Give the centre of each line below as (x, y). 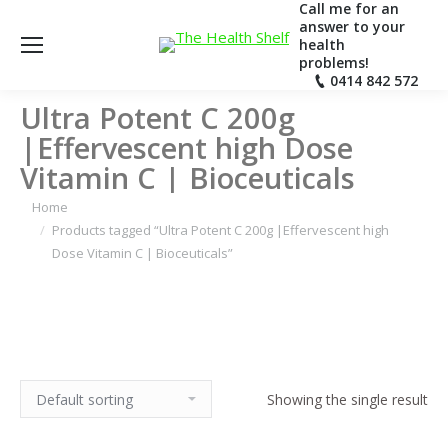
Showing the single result (347, 399)
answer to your (352, 26)
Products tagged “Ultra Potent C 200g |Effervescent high (220, 230)
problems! (334, 62)
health (322, 44)
